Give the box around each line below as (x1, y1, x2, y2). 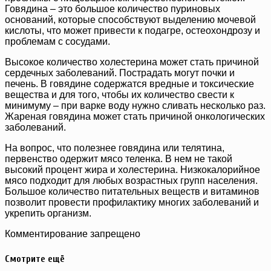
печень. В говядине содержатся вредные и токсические (5, 79, 254, 90)
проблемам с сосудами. (5, 36, 110, 47)
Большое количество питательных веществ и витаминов (5, 186, 260, 197)
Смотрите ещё (5, 253, 65, 264)
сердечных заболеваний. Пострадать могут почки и (5, 68, 235, 79)
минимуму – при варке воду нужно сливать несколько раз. (5, 100, 266, 111)
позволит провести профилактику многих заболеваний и (5, 197, 259, 208)
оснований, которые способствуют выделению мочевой (5, 15, 256, 25)
